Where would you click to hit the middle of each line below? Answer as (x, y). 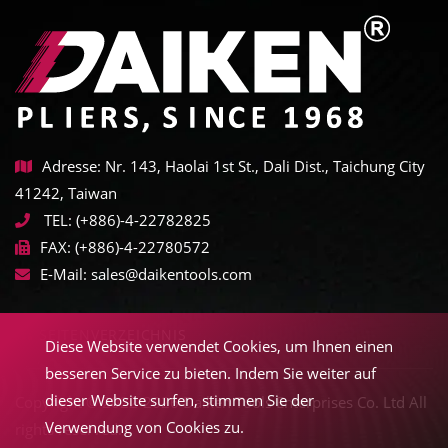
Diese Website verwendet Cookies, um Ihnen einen (218, 346)
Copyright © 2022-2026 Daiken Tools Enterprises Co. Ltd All (221, 401)
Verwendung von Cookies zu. (144, 427)
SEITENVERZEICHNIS (113, 334)
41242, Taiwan (66, 192)
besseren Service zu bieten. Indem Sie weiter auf (210, 373)
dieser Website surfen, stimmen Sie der (179, 400)
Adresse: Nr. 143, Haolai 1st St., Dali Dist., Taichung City (233, 165)
